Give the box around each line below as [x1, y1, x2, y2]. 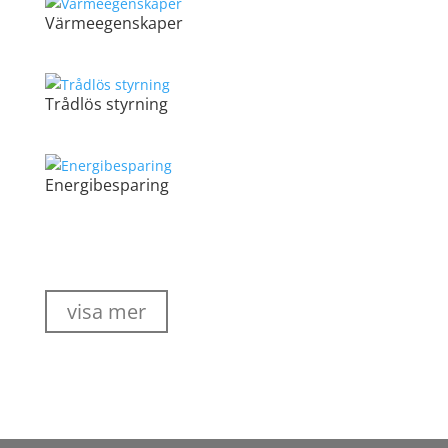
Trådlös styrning [44, 92, 168, 115]
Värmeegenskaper [44, 11, 183, 34]
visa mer [66, 297, 146, 325]
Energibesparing [44, 173, 169, 196]
